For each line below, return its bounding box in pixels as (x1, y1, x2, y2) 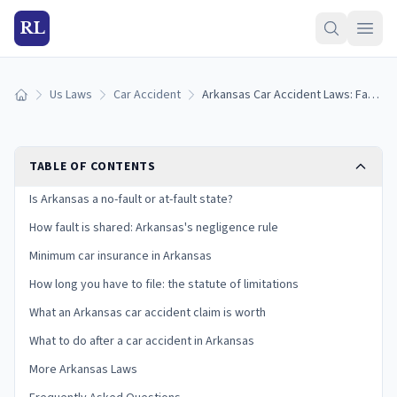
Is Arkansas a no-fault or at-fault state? (29, 191, 233, 208)
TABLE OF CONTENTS (29, 158, 156, 175)
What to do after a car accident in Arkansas (29, 332, 254, 350)
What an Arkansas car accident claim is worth (29, 304, 266, 322)
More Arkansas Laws (29, 361, 137, 378)
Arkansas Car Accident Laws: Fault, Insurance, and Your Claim (368, 86, 379, 104)
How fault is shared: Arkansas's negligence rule (29, 219, 278, 237)
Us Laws (50, 86, 92, 104)
